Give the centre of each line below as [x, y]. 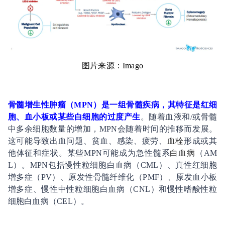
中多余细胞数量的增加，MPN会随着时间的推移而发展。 [113, 129]
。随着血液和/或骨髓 [179, 117]
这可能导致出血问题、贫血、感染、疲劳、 [87, 141]
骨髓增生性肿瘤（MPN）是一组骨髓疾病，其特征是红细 [113, 104]
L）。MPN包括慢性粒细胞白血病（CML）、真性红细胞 [113, 165]
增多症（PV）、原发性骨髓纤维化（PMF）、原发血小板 [113, 177]
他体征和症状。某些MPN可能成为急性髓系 [89, 153]
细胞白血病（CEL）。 [48, 201]
